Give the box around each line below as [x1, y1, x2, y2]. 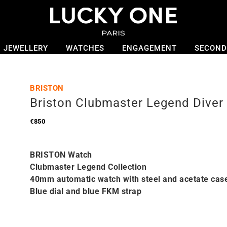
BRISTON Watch [30, 150, 92, 160]
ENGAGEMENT [122, 44, 177, 53]
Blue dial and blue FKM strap [30, 186, 141, 196]
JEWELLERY [3, 44, 48, 53]
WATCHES [65, 44, 104, 53]
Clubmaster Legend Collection [30, 162, 146, 172]
